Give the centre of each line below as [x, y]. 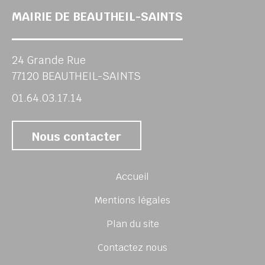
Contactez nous [132, 248]
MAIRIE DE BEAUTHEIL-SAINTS [97, 17]
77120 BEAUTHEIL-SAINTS [76, 76]
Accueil [132, 177]
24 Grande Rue [49, 60]
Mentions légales [132, 200]
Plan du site [132, 224]
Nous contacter [77, 137]
